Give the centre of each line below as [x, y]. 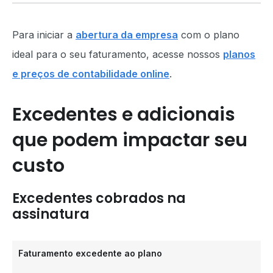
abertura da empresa [127, 35]
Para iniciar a [44, 35]
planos [239, 54]
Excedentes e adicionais [124, 115]
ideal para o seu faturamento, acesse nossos [118, 54]
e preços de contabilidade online [91, 74]
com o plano [209, 35]
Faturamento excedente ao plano [90, 253]
